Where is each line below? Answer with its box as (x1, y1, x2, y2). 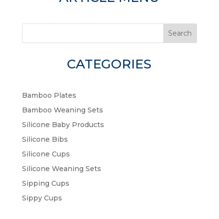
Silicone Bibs (22, 135, 68, 144)
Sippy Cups (22, 194, 62, 202)
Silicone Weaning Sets (22, 164, 101, 173)
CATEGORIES (67, 56, 152, 72)
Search (168, 29, 192, 38)
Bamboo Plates (22, 91, 76, 100)
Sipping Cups (22, 179, 69, 188)
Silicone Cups (22, 150, 70, 158)
